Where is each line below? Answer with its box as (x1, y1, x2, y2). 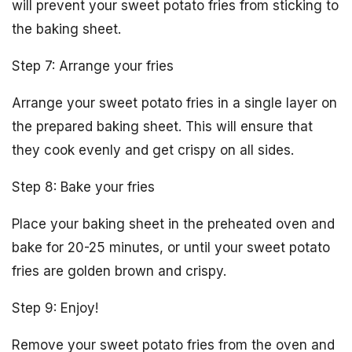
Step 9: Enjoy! (12, 300, 98, 316)
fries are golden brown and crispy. (12, 263, 226, 279)
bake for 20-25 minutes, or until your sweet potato (12, 240, 330, 255)
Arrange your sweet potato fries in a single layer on (12, 95, 337, 111)
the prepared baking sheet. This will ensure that (12, 119, 313, 134)
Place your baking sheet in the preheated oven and (12, 216, 335, 232)
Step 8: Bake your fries (12, 179, 155, 195)
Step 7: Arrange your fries (12, 58, 174, 74)
